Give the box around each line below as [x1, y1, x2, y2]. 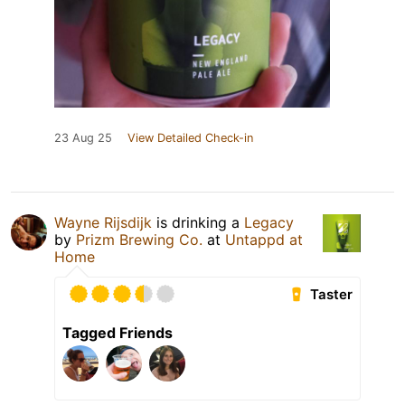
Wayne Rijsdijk [54, 213, 152, 232]
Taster [310, 286, 353, 304]
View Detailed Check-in [127, 131, 253, 146]
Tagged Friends [62, 324, 173, 343]
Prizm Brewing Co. [76, 231, 202, 250]
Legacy [244, 213, 294, 232]
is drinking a [152, 213, 244, 232]
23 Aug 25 [54, 131, 112, 146]
